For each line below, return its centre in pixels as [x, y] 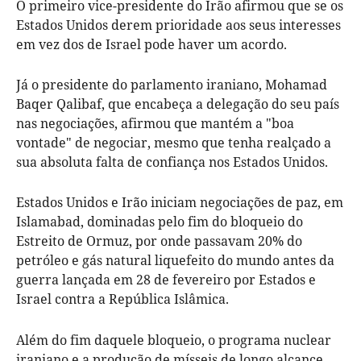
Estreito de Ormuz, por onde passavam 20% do [159, 241]
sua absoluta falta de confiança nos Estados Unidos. [172, 162]
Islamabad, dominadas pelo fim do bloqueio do [160, 221]
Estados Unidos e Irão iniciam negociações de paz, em [180, 202]
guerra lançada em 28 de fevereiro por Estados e [166, 279]
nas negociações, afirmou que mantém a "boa [155, 123]
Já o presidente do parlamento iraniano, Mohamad [172, 84]
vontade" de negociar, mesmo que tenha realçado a [174, 142]
